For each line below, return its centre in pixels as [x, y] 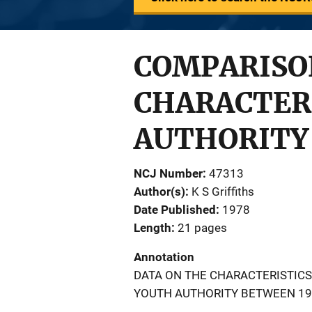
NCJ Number [168, 173]
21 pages [202, 228]
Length [153, 228]
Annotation [164, 257]
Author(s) [159, 192]
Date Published [175, 210]
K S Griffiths [223, 192]
